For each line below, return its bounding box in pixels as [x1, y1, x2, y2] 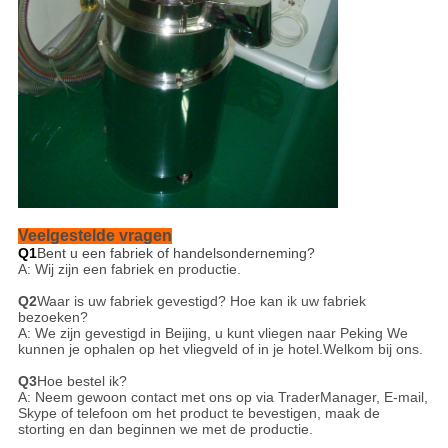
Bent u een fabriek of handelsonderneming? [36, 245, 315, 262]
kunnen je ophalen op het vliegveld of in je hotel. [17, 341, 323, 358]
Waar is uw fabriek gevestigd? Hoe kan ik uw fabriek [36, 293, 366, 310]
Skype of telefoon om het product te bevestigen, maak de [17, 405, 380, 422]
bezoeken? [17, 309, 88, 326]
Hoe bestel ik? [36, 373, 127, 390]
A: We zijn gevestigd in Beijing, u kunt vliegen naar [17, 325, 336, 342]
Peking [339, 325, 383, 342]
